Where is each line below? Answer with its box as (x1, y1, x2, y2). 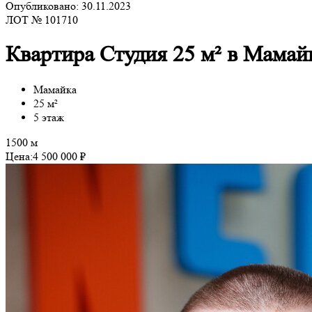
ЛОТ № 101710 (6, 13, 78, 26)
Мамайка (33, 82, 77, 96)
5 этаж (33, 110, 64, 124)
